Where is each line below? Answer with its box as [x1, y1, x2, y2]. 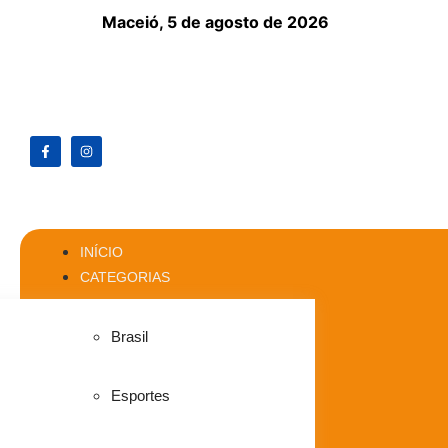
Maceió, [102, 12, 167, 32]
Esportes [110, 387, 170, 404]
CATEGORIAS [80, 269, 170, 285]
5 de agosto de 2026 [167, 12, 329, 32]
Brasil [110, 328, 148, 345]
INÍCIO [80, 244, 123, 260]
